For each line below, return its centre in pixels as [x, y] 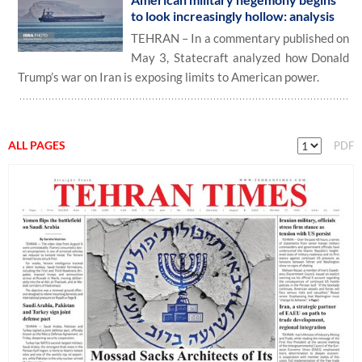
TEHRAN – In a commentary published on [240, 38]
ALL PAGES [37, 145]
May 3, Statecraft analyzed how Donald [240, 57]
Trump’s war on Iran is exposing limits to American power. [168, 77]
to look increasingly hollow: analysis [233, 16]
